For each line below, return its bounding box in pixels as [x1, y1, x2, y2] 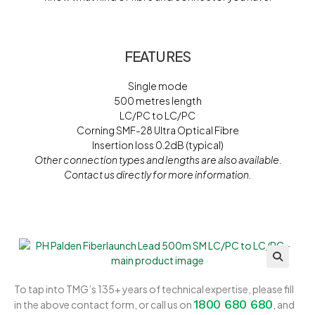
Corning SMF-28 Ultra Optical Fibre [76, 124, 239, 137]
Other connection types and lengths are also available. [34, 153, 282, 167]
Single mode [127, 79, 188, 93]
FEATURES [124, 47, 191, 65]
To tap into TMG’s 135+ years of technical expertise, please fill [14, 282, 294, 295]
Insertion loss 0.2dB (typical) [91, 139, 224, 152]
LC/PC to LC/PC [120, 109, 195, 122]
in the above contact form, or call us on [14, 297, 193, 311]
